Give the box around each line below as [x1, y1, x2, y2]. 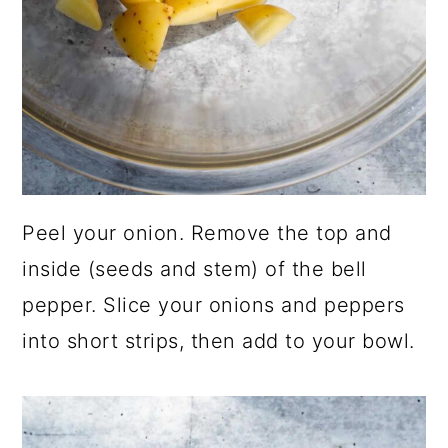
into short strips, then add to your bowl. [22, 329, 415, 354]
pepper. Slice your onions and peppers [22, 293, 405, 318]
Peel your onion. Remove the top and [22, 221, 392, 246]
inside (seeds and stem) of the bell [22, 257, 367, 282]
